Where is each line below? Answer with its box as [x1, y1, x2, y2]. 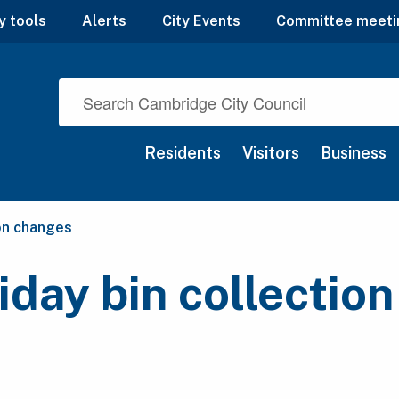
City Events [162, 12, 240, 30]
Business [321, 143, 387, 163]
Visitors [242, 143, 299, 163]
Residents [144, 143, 221, 163]
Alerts [82, 12, 126, 30]
